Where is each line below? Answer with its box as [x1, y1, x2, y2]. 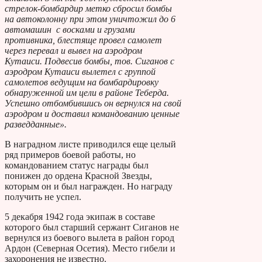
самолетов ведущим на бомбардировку [5, 77, 158, 87]
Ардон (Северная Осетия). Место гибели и [5, 243, 175, 253]
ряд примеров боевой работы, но [5, 149, 136, 160]
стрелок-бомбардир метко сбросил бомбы [5, 3, 172, 13]
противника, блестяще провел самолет [5, 35, 162, 45]
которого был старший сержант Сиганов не [5, 222, 179, 232]
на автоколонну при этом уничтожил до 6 [5, 13, 175, 24]
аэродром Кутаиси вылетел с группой [5, 66, 156, 77]
